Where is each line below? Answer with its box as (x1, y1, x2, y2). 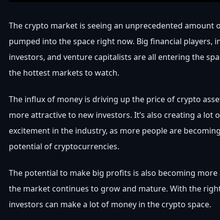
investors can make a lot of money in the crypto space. (9, 199, 211, 210)
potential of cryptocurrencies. (9, 141, 119, 152)
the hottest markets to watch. (9, 67, 119, 79)
